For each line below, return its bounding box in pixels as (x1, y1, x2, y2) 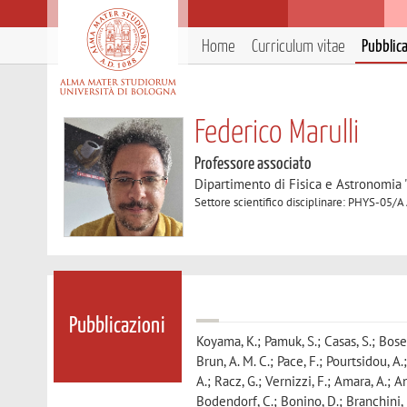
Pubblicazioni (69, 315, 166, 338)
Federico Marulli (194, 118, 360, 149)
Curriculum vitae (252, 38, 345, 55)
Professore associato (194, 155, 313, 173)
